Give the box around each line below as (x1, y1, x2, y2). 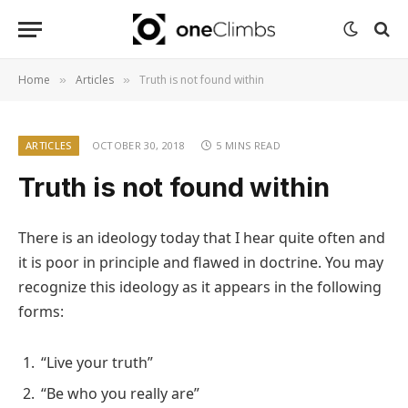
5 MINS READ (216, 138, 280, 152)
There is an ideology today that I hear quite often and (18, 228, 385, 248)
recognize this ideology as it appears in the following (18, 277, 382, 297)
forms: (18, 301, 64, 321)
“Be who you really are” (41, 382, 199, 403)
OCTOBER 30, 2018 (91, 138, 185, 152)
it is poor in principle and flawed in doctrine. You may (18, 252, 383, 272)
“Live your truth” (41, 352, 153, 372)
